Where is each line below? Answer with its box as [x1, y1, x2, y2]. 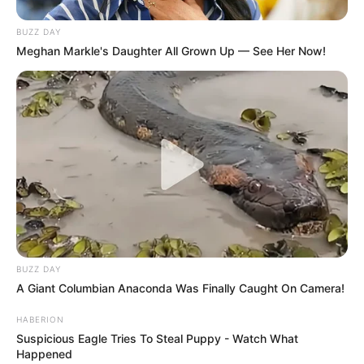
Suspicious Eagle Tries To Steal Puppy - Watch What [16, 331, 298, 345]
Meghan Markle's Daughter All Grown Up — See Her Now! [16, 44, 326, 58]
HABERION [16, 314, 64, 324]
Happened [16, 346, 72, 361]
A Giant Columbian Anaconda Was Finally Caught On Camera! [16, 280, 344, 295]
